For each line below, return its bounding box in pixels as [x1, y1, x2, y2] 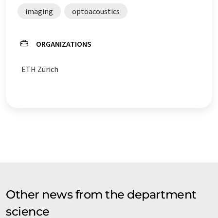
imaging [25, 6, 53, 16]
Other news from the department [6, 187, 197, 201]
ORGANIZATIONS [36, 38, 91, 49]
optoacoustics [72, 6, 120, 16]
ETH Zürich [21, 64, 58, 74]
